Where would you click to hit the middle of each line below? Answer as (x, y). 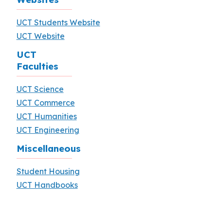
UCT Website (40, 36)
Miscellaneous (48, 148)
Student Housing (48, 171)
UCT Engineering (48, 130)
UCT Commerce (45, 103)
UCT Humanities (46, 116)
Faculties (37, 66)
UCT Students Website (58, 22)
